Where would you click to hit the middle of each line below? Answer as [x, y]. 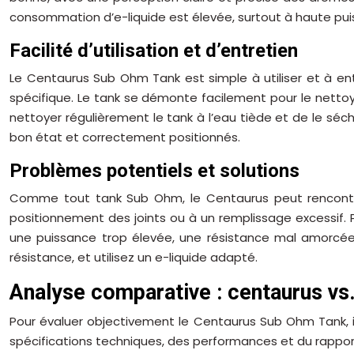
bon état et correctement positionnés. [125, 137]
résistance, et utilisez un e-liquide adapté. [134, 257]
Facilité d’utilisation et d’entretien [154, 50]
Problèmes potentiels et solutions [154, 170]
